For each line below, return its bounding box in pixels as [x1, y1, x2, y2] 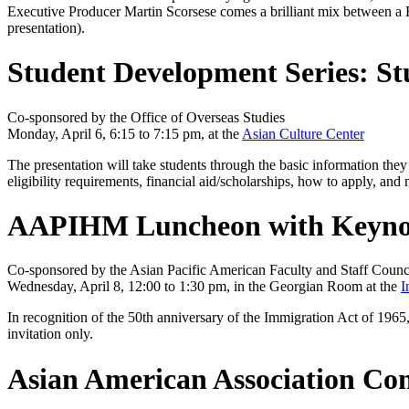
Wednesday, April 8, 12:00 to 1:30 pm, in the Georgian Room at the [7, 278, 401, 295]
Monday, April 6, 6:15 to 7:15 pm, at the [7, 125, 242, 142]
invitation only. [7, 326, 93, 342]
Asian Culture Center [242, 125, 364, 142]
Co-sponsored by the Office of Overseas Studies [7, 109, 285, 125]
